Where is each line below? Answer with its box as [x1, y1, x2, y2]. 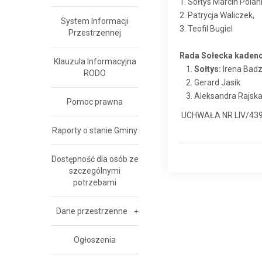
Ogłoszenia [74, 235, 116, 244]
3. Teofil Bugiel [180, 24, 233, 33]
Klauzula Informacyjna [53, 57, 136, 66]
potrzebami [73, 178, 116, 187]
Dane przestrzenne [56, 206, 127, 216]
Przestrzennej [68, 28, 121, 37]
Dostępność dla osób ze [51, 154, 139, 164]
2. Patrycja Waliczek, [180, 11, 254, 20]
